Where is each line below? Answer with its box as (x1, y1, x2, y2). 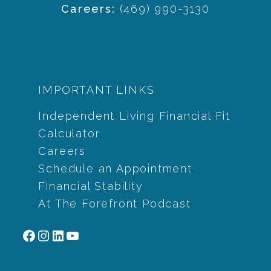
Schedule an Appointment (38, 162, 192, 175)
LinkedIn (50, 226, 115, 244)
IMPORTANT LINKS (38, 83, 155, 97)
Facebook (21, 226, 95, 244)
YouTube (65, 226, 130, 244)
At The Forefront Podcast (38, 197, 191, 211)
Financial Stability (38, 180, 143, 193)
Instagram (36, 226, 113, 244)
